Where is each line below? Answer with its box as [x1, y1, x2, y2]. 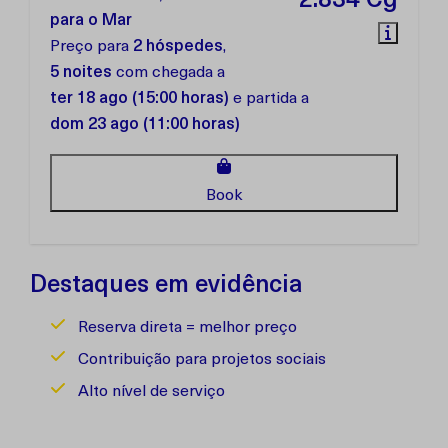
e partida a [229, 91, 309, 107]
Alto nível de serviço [78, 384, 225, 400]
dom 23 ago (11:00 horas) [50, 117, 240, 133]
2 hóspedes [133, 39, 223, 55]
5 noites [50, 65, 112, 81]
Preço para [50, 39, 133, 55]
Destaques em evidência [30, 274, 302, 298]
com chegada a [112, 65, 225, 81]
